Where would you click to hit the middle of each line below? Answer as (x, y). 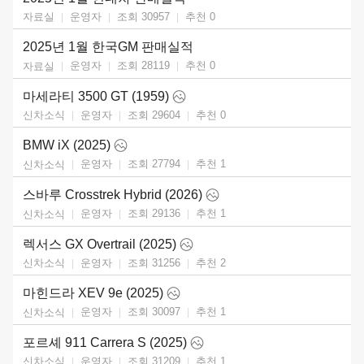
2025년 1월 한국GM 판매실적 (108, 47)
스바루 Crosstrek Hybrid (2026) (113, 194)
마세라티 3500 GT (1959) (96, 96)
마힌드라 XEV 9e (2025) (93, 293)
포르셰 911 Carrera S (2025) (105, 342)
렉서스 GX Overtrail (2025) (100, 244)
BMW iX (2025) (67, 145)
